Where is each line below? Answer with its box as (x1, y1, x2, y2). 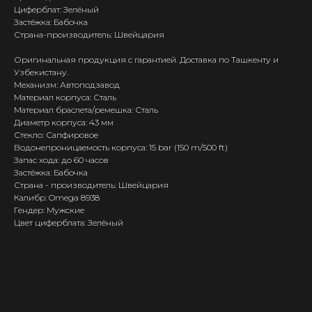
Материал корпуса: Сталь (14, 92, 116, 103)
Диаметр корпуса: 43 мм (14, 117, 114, 128)
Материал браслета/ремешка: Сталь (14, 104, 158, 116)
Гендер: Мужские (14, 205, 84, 216)
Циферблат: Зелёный (14, 4, 99, 15)
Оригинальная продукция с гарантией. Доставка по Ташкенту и (14, 54, 279, 65)
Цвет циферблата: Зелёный (14, 217, 123, 228)
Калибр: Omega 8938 (14, 192, 100, 203)
